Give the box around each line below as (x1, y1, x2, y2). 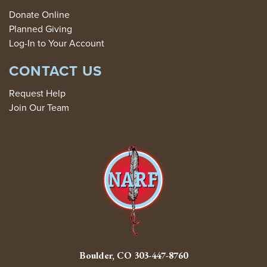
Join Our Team (9, 101, 69, 114)
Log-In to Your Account (9, 36, 104, 50)
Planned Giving (9, 22, 72, 36)
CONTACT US (9, 60, 102, 82)
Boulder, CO (79, 249, 134, 262)
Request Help (9, 86, 66, 100)
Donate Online (9, 8, 70, 21)
